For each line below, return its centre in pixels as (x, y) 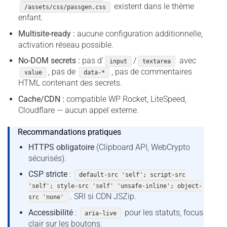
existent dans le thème (153, 6)
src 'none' (46, 197)
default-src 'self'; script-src (132, 175)
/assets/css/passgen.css (65, 7)
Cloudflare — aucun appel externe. (78, 110)
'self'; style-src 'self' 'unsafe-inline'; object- (115, 186)
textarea (157, 62)
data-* (94, 73)
